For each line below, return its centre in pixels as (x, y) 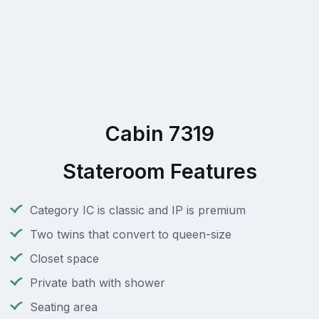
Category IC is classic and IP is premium (138, 210)
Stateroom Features (159, 172)
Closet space (64, 259)
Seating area (64, 307)
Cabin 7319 (159, 134)
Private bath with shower (98, 283)
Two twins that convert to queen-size (131, 235)
